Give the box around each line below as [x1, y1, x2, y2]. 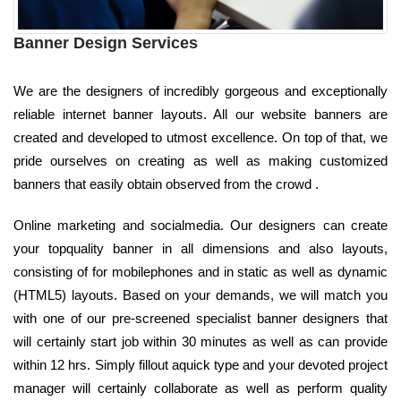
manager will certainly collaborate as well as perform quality [13, 380, 388, 396]
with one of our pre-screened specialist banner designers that [13, 310, 388, 326]
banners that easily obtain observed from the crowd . [13, 175, 319, 192]
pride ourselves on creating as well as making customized [13, 152, 388, 168]
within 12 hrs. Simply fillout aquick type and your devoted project [13, 356, 388, 372]
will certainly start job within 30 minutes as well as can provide [13, 333, 388, 349]
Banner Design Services [13, 33, 198, 52]
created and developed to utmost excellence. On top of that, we [13, 129, 388, 145]
